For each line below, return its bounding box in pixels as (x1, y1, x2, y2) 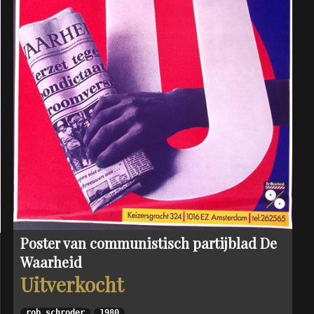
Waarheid (20, 252, 82, 271)
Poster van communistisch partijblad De (20, 233, 277, 252)
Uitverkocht (20, 271, 123, 297)
